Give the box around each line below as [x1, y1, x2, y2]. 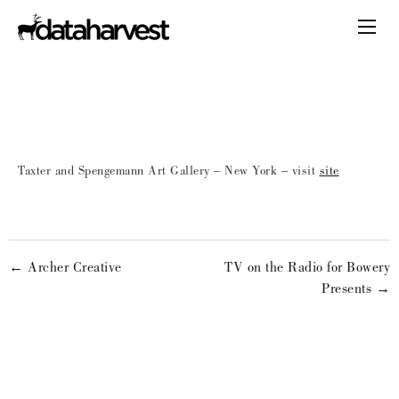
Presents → [322, 283, 390, 297]
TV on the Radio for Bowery [224, 262, 390, 276]
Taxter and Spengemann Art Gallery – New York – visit [18, 166, 320, 178]
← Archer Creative [9, 262, 122, 276]
